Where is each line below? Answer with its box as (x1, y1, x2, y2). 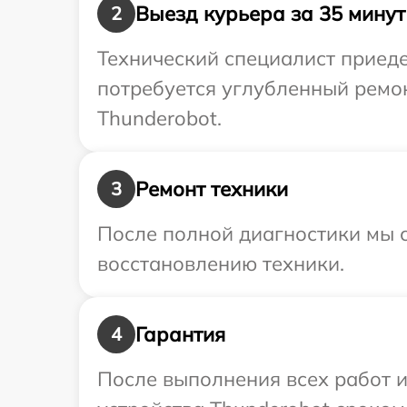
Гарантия (135, 321, 225, 347)
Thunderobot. (97, 105, 222, 131)
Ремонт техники (135, 175, 288, 202)
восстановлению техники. (97, 251, 344, 276)
